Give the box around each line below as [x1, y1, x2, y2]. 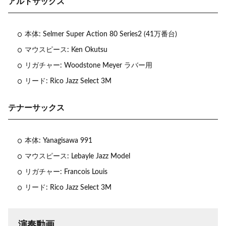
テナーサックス [8, 104, 65, 112]
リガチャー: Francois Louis [25, 168, 107, 176]
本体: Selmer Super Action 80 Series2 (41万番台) [25, 31, 177, 38]
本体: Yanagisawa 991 [25, 137, 92, 145]
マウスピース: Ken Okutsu [25, 46, 107, 54]
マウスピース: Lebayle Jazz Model [25, 153, 130, 160]
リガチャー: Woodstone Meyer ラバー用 [25, 62, 152, 70]
